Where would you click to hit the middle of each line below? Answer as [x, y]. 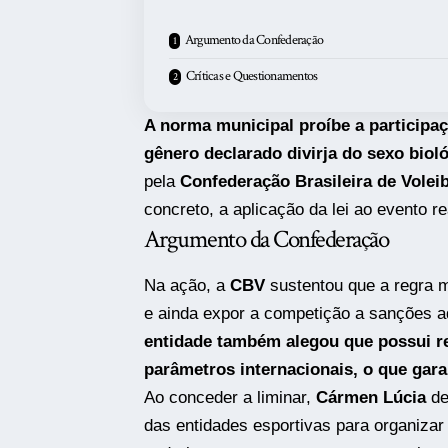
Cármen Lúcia [370, 397]
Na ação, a [186, 285]
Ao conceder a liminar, [229, 397]
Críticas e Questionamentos [251, 76]
